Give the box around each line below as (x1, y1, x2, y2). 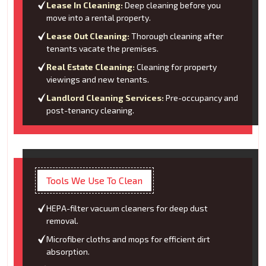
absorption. (46, 246, 90, 257)
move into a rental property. (46, 12, 151, 23)
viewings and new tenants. (46, 74, 149, 85)
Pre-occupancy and (164, 93, 238, 103)
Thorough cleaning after (129, 31, 223, 42)
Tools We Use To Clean (46, 175, 142, 186)
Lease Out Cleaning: (46, 31, 129, 42)
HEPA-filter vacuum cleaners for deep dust (46, 203, 208, 214)
